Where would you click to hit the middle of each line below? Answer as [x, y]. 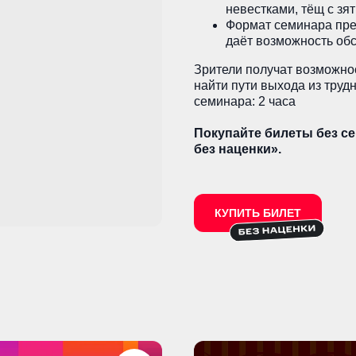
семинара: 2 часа [245, 101]
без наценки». [238, 149]
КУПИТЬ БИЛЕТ [258, 213]
